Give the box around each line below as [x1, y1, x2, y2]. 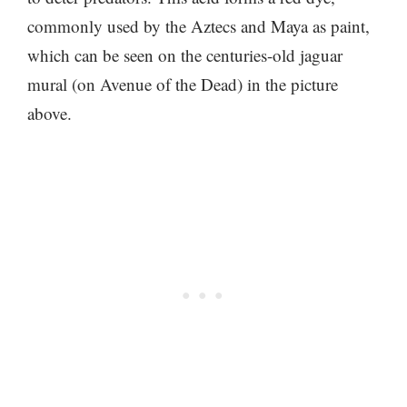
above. [27, 101, 72, 124]
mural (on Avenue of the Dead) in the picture [27, 72, 338, 95]
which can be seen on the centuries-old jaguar [27, 43, 342, 66]
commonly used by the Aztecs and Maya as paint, [27, 14, 370, 37]
